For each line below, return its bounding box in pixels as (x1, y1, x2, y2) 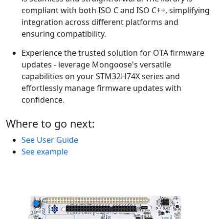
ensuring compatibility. (22, 28, 106, 40)
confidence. (22, 94, 65, 106)
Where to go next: (6, 116, 95, 131)
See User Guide (22, 134, 78, 146)
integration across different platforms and (22, 17, 178, 28)
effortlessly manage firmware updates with (22, 83, 181, 94)
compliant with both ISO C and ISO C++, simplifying (22, 5, 210, 16)
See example (22, 146, 68, 157)
